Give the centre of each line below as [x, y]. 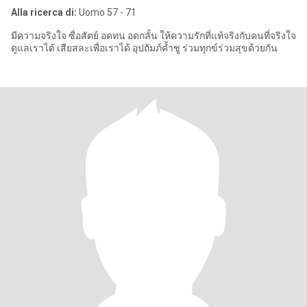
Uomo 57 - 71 [107, 12]
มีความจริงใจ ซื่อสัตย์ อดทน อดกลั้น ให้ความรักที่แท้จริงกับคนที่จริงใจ [153, 36]
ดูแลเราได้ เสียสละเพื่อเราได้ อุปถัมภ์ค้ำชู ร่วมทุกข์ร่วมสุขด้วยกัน [144, 48]
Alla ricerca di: [44, 12]
